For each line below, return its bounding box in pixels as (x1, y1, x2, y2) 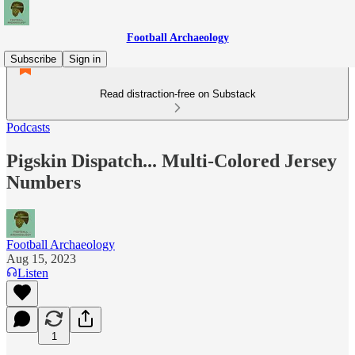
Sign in (69, 53, 101, 65)
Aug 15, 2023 (6, 251, 76, 265)
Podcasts (6, 120, 50, 134)
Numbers (6, 171, 81, 193)
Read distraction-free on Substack (99, 88, 256, 100)
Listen (17, 265, 48, 280)
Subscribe (10, 53, 56, 65)
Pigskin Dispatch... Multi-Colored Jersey (6, 150, 337, 171)
